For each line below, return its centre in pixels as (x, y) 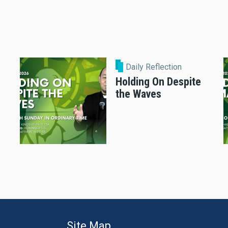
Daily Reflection (154, 67)
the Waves (138, 94)
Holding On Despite (158, 81)
